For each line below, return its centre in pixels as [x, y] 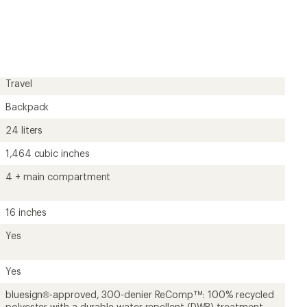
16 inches [26, 212]
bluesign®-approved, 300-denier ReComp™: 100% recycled [140, 294]
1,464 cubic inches [48, 153]
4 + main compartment [58, 176]
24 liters [24, 130]
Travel [19, 83]
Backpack [27, 106]
